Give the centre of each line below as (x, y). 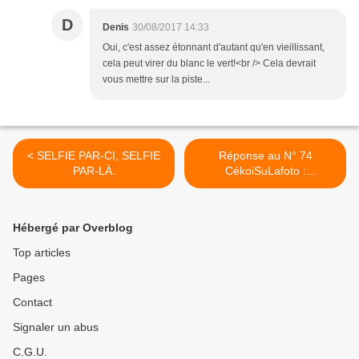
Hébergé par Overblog (73, 228)
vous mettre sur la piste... (156, 80)
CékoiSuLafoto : (265, 171)
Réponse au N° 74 (265, 156)
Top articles (42, 253)
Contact (32, 303)
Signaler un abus (56, 327)
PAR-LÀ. (94, 171)
